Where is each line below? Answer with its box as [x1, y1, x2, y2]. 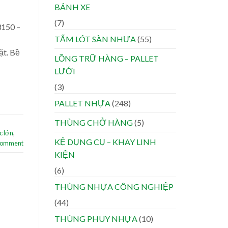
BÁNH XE [54, 2, 90, 12]
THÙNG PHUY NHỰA [54, 214, 137, 224]
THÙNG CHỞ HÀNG [54, 118, 133, 128]
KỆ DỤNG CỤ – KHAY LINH [54, 137, 156, 147]
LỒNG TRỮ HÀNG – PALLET [54, 53, 159, 64]
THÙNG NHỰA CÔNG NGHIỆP [54, 182, 174, 192]
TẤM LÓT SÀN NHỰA [54, 34, 136, 44]
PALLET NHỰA [54, 98, 110, 108]
